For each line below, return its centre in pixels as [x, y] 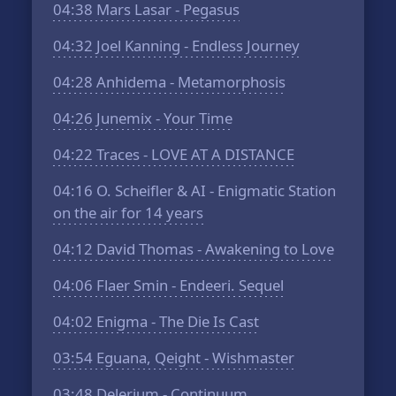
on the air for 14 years [129, 213]
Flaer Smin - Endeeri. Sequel [189, 285]
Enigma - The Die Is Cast [176, 321]
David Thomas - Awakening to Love [214, 249]
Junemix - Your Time [163, 118]
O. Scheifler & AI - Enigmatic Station [215, 190]
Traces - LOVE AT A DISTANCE [194, 154]
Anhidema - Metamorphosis [190, 82]
